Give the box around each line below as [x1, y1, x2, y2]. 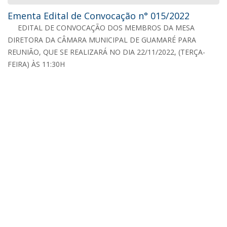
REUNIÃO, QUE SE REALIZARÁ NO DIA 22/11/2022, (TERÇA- [8, 47, 205, 57]
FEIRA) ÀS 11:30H [8, 59, 65, 69]
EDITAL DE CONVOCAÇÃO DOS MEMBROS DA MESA [18, 22, 195, 32]
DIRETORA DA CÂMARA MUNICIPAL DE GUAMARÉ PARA [8, 34, 196, 45]
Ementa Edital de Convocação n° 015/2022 [8, 9, 190, 22]
